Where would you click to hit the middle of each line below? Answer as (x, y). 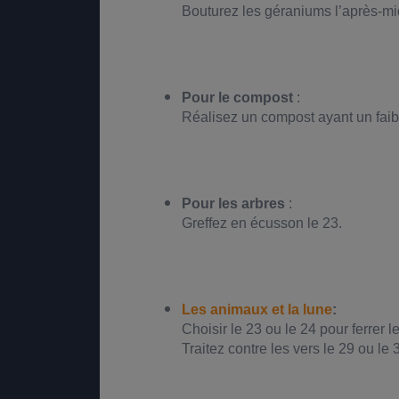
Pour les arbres (233, 204)
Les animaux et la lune (256, 310)
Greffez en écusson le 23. (261, 224)
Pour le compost (237, 98)
